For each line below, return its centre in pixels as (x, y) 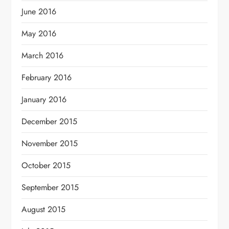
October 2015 (46, 165)
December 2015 (50, 121)
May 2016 (39, 33)
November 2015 (50, 143)
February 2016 (47, 77)
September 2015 (50, 187)
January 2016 (44, 99)
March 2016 (43, 55)
